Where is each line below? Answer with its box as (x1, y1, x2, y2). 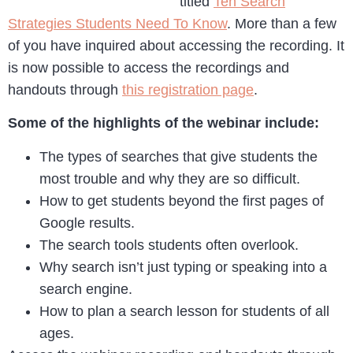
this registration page (122, 82, 254, 98)
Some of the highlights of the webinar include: (8, 115, 319, 132)
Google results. (39, 214, 135, 231)
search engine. (39, 281, 132, 297)
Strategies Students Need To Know (8, 16, 227, 32)
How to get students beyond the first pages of (39, 192, 324, 209)
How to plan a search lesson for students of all (39, 303, 329, 319)
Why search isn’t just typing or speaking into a (39, 258, 327, 275)
